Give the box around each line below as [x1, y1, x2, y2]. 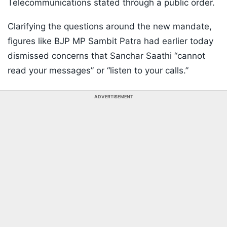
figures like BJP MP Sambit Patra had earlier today [8, 36, 213, 47]
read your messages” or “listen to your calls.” [8, 65, 188, 76]
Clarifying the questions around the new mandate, [8, 21, 212, 32]
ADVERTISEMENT [94, 94, 133, 100]
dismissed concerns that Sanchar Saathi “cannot [8, 51, 205, 61]
